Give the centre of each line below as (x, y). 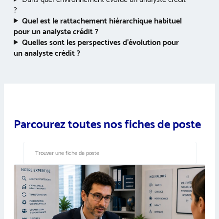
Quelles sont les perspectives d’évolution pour (100, 43)
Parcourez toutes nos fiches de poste (107, 124)
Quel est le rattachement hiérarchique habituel (102, 21)
